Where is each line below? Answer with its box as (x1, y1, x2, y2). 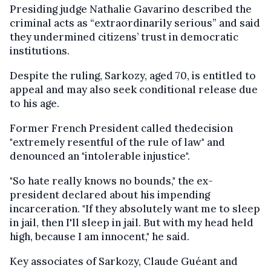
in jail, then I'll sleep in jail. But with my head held (10, 215, 253, 229)
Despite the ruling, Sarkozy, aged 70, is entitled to (10, 68, 256, 82)
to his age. (10, 96, 59, 110)
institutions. (10, 44, 70, 57)
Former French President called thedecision (10, 121, 233, 135)
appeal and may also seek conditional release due (10, 82, 258, 96)
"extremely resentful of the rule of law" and (10, 135, 225, 149)
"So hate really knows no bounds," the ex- (10, 174, 213, 188)
